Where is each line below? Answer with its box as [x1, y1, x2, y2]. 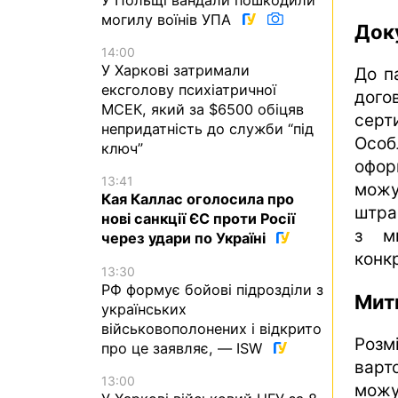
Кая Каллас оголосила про [101, 190, 294, 209]
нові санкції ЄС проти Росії [101, 210, 295, 228]
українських [101, 299, 187, 318]
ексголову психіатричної [101, 81, 276, 99]
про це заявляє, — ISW [101, 338, 267, 357]
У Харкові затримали [101, 61, 250, 80]
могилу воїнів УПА [101, 10, 235, 28]
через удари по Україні [101, 229, 269, 248]
